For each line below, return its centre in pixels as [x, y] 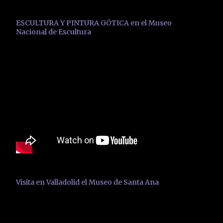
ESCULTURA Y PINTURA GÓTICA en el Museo [94, 23]
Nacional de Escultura [54, 32]
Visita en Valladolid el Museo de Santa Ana [87, 182]
